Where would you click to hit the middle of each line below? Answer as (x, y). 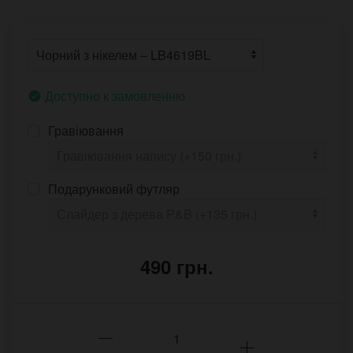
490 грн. (176, 267)
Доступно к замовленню (115, 96)
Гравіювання (86, 131)
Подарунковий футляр (114, 189)
